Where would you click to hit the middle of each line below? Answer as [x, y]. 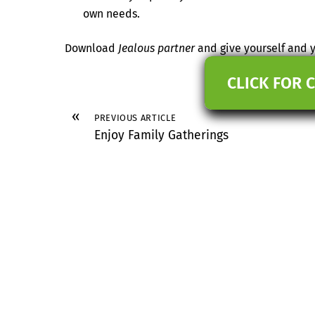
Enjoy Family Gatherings [161, 135]
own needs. [111, 14]
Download [91, 48]
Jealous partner [156, 48]
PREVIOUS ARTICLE [135, 117]
